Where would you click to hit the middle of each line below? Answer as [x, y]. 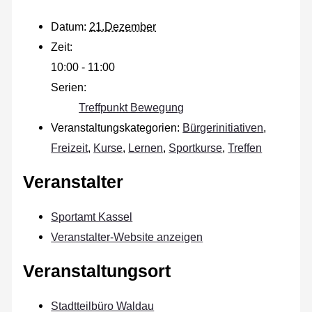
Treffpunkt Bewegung [132, 107]
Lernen [146, 147]
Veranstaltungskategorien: [116, 127]
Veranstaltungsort [97, 272]
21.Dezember [123, 26]
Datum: [69, 26]
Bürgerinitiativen [223, 127]
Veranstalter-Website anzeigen [127, 236]
